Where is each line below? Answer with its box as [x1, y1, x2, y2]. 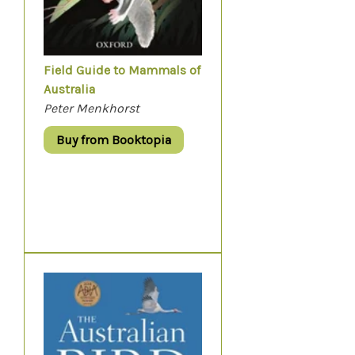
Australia [44, 82, 95, 97]
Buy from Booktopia [56, 132, 171, 147]
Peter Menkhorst [44, 101, 139, 116]
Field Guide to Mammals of [44, 63, 200, 78]
